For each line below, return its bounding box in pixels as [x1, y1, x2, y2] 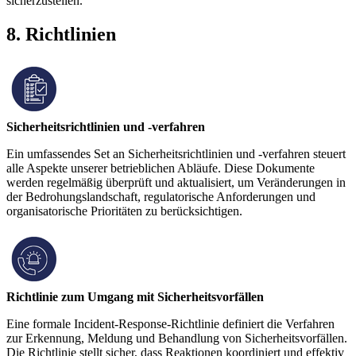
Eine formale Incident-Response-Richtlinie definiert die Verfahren [6, 317, 335, 331]
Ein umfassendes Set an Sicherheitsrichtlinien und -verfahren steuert [6, 147, 346, 161]
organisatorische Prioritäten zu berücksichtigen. [6, 204, 242, 219]
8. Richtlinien [6, 24, 116, 45]
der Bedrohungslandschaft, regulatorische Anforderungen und [6, 190, 315, 204]
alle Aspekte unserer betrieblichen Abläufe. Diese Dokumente [6, 161, 315, 176]
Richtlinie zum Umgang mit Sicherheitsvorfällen [6, 290, 264, 304]
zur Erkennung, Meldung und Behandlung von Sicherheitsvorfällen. [6, 331, 347, 346]
